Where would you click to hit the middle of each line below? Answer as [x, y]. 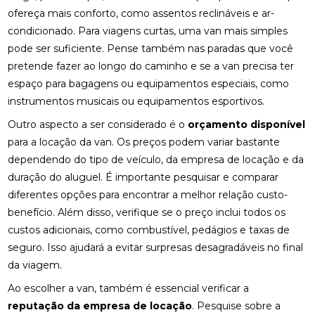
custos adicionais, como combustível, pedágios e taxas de [149, 230]
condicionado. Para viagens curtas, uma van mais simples [148, 31]
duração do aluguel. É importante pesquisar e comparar [143, 177]
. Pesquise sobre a [237, 306]
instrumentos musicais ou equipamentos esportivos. [136, 101]
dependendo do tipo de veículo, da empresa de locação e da [156, 160]
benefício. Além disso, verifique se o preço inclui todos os [147, 212]
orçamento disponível [247, 124]
